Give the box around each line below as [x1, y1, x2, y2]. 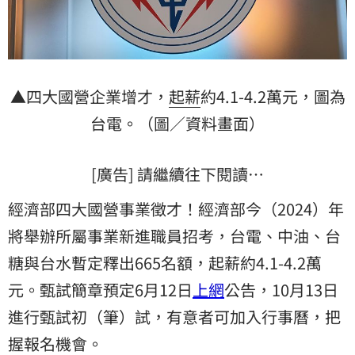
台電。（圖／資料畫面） [90, 111, 265, 135]
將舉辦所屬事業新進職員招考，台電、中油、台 [8, 223, 341, 247]
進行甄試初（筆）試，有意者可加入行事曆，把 [8, 304, 341, 328]
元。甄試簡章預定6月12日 [8, 277, 193, 301]
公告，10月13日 [224, 277, 338, 301]
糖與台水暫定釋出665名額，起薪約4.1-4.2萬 [8, 250, 322, 274]
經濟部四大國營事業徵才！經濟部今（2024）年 [8, 197, 344, 220]
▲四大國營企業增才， [10, 84, 169, 108]
